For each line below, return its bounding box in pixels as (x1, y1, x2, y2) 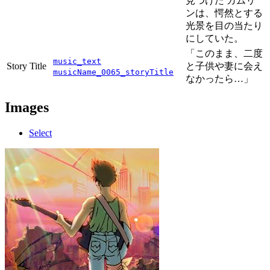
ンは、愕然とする (186, 8, 263, 19)
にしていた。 (186, 33, 243, 44)
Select (29, 128, 52, 139)
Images (5, 99, 49, 116)
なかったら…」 (186, 74, 253, 84)
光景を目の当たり (186, 20, 263, 31)
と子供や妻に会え (186, 61, 263, 72)
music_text (53, 57, 101, 66)
